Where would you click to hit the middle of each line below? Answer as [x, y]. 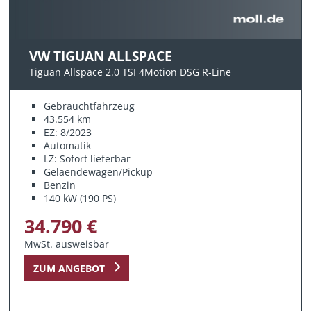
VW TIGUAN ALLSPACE [101, 56]
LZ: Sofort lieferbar [87, 158]
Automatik [68, 145]
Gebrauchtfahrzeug [90, 106]
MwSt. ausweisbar [67, 244]
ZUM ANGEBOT [69, 268]
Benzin [60, 185]
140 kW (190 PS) [80, 198]
